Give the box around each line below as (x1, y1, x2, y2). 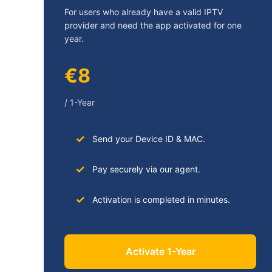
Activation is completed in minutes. (92, 194, 230, 205)
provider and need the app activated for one (64, 20, 242, 31)
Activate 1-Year (125, 245, 195, 258)
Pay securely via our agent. (92, 164, 200, 175)
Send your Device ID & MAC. (92, 134, 205, 144)
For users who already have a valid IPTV (64, 7, 223, 18)
